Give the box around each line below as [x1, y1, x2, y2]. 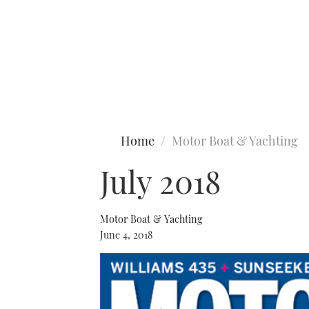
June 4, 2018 [100, 228, 152, 241]
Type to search [7, 61, 73, 74]
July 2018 [100, 160, 221, 201]
